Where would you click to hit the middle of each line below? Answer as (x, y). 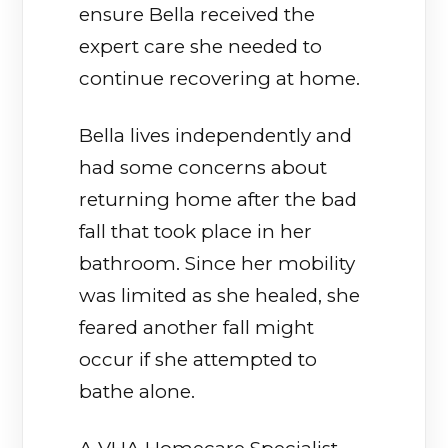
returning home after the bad (218, 199)
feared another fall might (197, 327)
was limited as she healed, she (220, 295)
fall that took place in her (196, 231)
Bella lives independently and (216, 135)
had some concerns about (203, 167)
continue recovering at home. (220, 79)
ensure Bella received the (197, 15)
